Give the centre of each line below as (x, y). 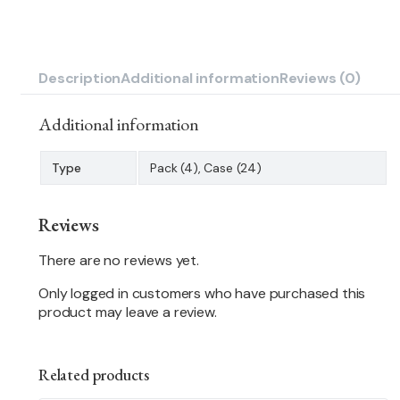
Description (80, 78)
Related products (94, 374)
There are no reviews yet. (119, 260)
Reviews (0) (320, 78)
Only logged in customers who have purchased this (202, 293)
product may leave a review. (128, 312)
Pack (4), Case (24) (206, 167)
